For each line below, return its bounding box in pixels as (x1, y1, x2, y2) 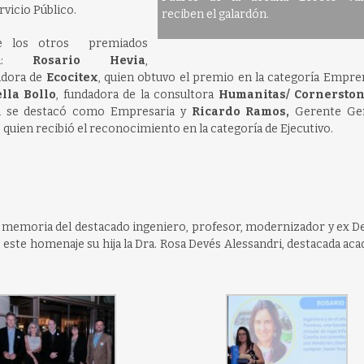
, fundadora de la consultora (56, 88, 219, 102)
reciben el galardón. (161, 7, 269, 21)
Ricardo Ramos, (191, 105, 290, 119)
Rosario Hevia (2, 54, 145, 67)
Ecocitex (45, 71, 98, 84)
